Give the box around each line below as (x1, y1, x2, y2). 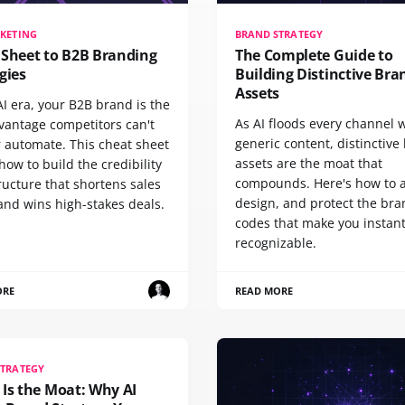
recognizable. (235, 234, 316, 252)
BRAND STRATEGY (235, 27, 323, 42)
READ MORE (235, 284, 294, 298)
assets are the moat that (235, 155, 382, 173)
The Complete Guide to (235, 45, 393, 66)
